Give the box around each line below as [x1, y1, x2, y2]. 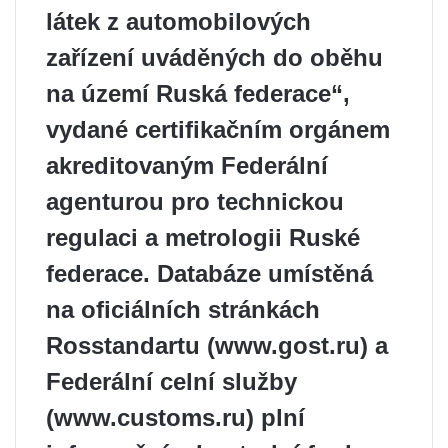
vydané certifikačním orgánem [46, 116, 390, 143]
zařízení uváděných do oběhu [46, 44, 383, 71]
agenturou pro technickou [46, 188, 344, 215]
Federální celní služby [46, 368, 297, 395]
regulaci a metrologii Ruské [46, 224, 360, 251]
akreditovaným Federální [46, 152, 328, 179]
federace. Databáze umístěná [46, 260, 373, 287]
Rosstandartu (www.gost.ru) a [46, 332, 388, 359]
